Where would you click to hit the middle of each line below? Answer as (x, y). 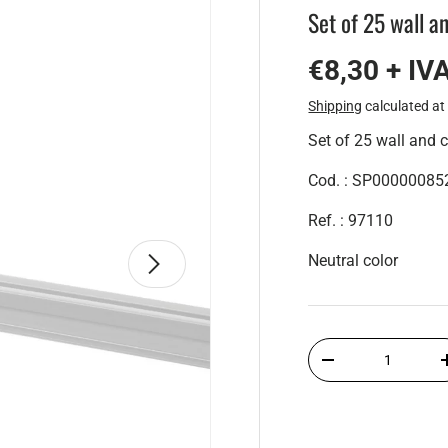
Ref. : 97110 (351, 220)
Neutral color (353, 260)
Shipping (335, 105)
